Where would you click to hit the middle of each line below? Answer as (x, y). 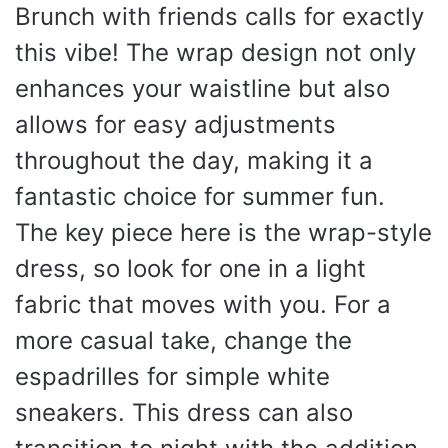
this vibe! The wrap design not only (215, 52)
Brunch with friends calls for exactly (219, 16)
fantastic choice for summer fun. (200, 196)
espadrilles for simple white (172, 376)
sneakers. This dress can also (184, 412)
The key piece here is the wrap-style (223, 232)
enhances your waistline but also (202, 88)
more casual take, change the (183, 340)
